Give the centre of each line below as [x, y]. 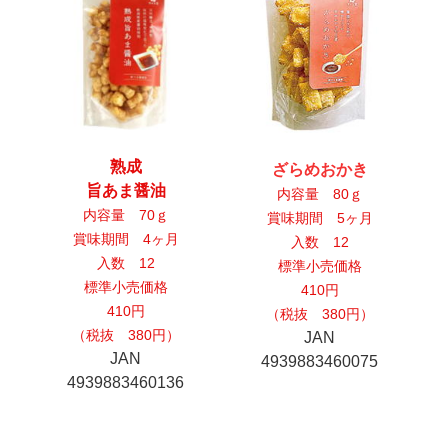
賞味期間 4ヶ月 [125, 239]
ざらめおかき [319, 170]
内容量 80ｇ [319, 194]
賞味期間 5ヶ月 [319, 218]
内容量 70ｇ [125, 215]
